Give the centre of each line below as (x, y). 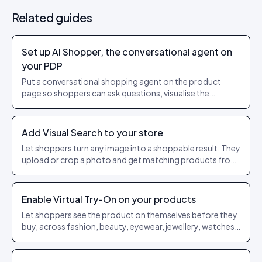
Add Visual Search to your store (92, 132)
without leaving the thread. (73, 116)
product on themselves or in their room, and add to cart (127, 105)
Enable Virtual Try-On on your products (109, 199)
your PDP (42, 66)
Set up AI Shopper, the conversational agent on (127, 52)
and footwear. (49, 238)
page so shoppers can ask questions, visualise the (116, 93)
